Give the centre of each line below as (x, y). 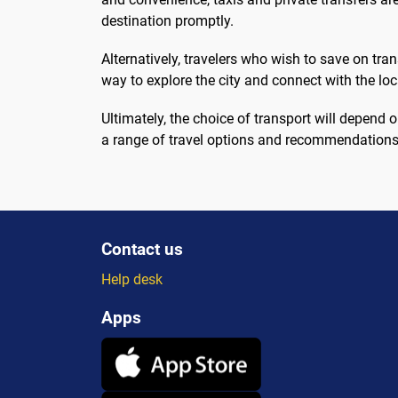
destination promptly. (167, 20)
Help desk (132, 280)
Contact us (142, 250)
